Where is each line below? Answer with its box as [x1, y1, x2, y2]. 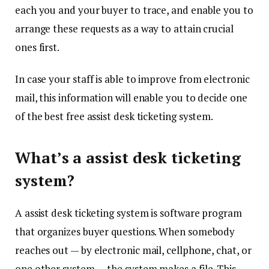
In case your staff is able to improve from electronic [15, 72, 250, 86]
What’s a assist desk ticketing [15, 147, 241, 168]
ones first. [15, 40, 60, 55]
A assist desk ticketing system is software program [15, 205, 242, 220]
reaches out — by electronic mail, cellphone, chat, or [15, 243, 252, 257]
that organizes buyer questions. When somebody [15, 224, 235, 238]
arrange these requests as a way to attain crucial [15, 22, 234, 36]
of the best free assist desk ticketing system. [15, 109, 214, 124]
